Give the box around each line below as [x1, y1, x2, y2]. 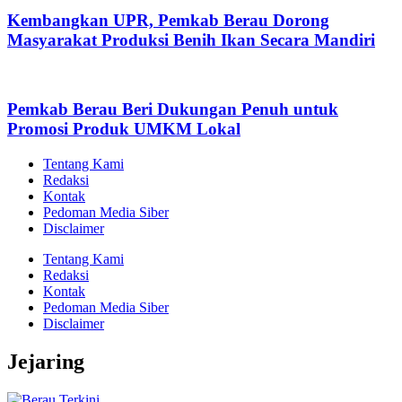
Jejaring [7, 349, 84, 373]
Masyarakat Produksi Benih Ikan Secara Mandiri [7, 30, 375, 49]
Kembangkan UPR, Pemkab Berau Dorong [7, 10, 329, 30]
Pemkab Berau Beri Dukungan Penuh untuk [7, 100, 338, 119]
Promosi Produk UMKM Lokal [7, 119, 240, 139]
